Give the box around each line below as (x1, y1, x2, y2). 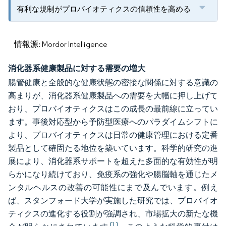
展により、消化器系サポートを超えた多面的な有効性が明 (8, 156, 218, 166)
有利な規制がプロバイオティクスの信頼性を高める (17, 4, 191, 14)
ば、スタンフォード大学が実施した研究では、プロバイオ (8, 196, 218, 205)
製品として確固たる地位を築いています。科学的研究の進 (8, 143, 218, 153)
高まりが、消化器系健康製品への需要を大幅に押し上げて (8, 91, 218, 100)
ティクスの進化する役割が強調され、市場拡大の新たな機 (8, 209, 218, 218)
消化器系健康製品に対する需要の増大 (8, 63, 145, 73)
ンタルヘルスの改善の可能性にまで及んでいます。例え (8, 183, 218, 192)
